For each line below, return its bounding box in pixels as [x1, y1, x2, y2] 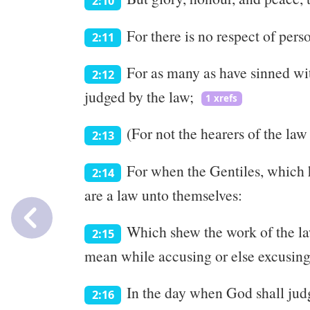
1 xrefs [206, 92, 238, 105]
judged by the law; [84, 86, 194, 107]
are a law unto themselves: [84, 184, 242, 205]
